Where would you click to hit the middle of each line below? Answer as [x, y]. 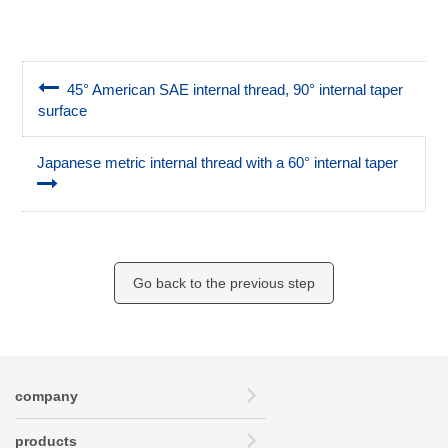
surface [63, 110]
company [46, 395]
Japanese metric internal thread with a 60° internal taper [222, 162]
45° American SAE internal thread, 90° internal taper [231, 89]
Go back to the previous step [224, 282]
